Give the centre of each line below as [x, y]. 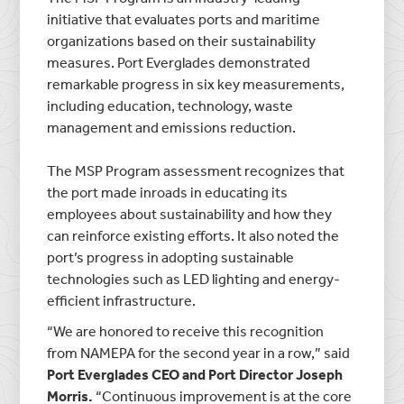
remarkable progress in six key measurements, [196, 83]
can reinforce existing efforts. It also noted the [193, 235]
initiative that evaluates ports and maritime [184, 18]
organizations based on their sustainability [182, 40]
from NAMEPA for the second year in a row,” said [199, 352]
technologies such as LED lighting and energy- [194, 278]
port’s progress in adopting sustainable [171, 257]
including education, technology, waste [170, 105]
